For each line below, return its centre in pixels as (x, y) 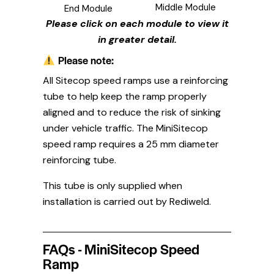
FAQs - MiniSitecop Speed (121, 249)
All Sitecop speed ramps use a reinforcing (135, 80)
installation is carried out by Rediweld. (127, 201)
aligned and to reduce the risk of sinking (132, 112)
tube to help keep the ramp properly (125, 96)
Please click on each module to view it (137, 24)
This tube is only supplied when (113, 185)
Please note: (84, 60)
